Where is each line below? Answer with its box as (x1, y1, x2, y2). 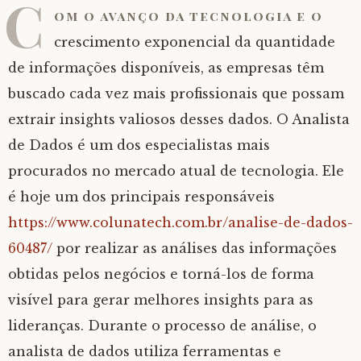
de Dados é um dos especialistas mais (8, 137, 270, 153)
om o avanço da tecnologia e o (54, 7, 323, 24)
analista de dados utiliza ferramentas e (8, 343, 281, 359)
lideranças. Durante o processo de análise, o (8, 317, 317, 334)
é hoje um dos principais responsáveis (8, 189, 275, 205)
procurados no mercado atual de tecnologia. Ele (8, 163, 344, 179)
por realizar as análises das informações (52, 240, 337, 256)
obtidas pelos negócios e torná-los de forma (8, 266, 314, 282)
